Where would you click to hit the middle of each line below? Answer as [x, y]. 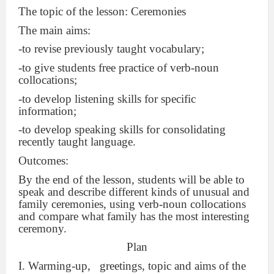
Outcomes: [43, 161]
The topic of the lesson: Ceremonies [102, 12]
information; [47, 111]
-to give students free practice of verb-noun [119, 68]
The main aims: [54, 30]
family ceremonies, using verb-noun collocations [132, 204]
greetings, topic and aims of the [173, 266]
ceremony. [43, 228]
